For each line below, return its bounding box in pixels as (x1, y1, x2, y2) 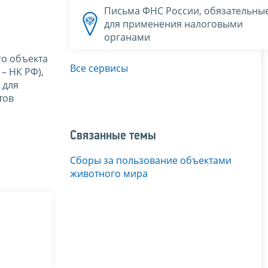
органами (104, 30, 150, 44)
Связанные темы (70, 129, 156, 143)
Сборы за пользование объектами (70, 153, 232, 167)
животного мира (70, 166, 148, 180)
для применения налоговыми (104, 17, 243, 31)
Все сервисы (70, 61, 128, 75)
